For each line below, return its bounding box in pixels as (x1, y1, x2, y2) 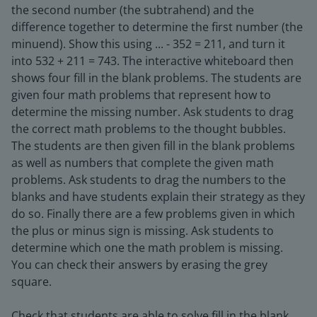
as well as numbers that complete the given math (11, 155, 274, 171)
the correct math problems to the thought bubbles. (11, 121, 286, 137)
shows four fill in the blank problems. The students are (11, 70, 301, 86)
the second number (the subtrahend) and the (11, 2, 254, 18)
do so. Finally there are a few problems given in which (11, 206, 295, 221)
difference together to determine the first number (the (11, 19, 303, 35)
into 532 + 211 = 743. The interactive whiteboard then (11, 53, 294, 69)
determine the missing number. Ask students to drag (11, 104, 294, 120)
